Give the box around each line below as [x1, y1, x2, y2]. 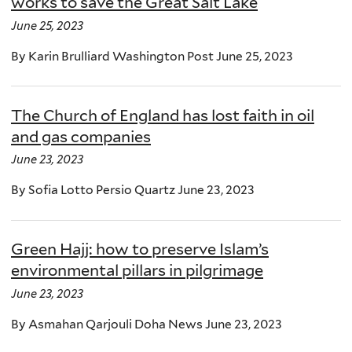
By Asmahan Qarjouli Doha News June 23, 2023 [11, 316, 282, 332]
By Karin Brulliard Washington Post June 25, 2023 [11, 48, 293, 64]
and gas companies [11, 126, 151, 146]
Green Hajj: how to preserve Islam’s [11, 239, 269, 258]
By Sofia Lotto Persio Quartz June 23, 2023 [11, 182, 255, 198]
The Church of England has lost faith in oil [11, 105, 314, 125]
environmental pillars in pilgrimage [11, 260, 263, 280]
